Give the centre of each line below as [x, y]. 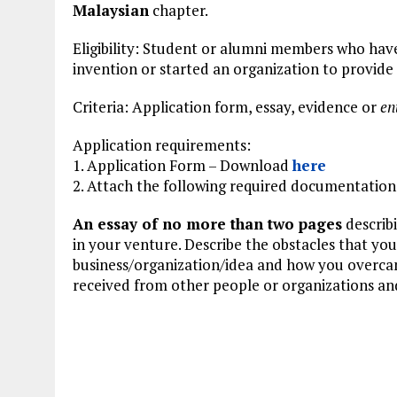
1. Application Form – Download [183, 165]
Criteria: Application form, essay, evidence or [226, 107]
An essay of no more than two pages [207, 224]
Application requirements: [162, 145]
